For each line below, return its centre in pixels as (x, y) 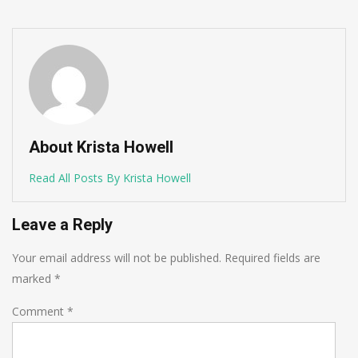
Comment (40, 311)
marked (33, 278)
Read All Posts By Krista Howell (110, 177)
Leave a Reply (62, 224)
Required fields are (272, 257)
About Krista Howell (101, 147)
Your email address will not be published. (117, 257)
